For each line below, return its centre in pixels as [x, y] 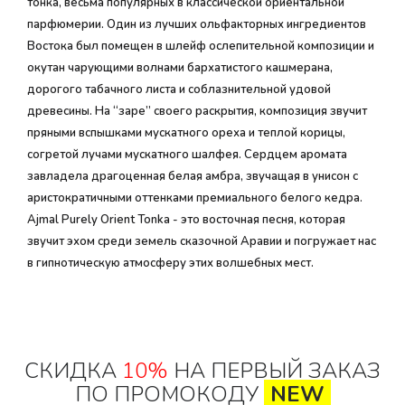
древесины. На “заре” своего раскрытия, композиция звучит [197, 111]
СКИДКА [73, 371]
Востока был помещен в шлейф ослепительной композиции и [201, 46]
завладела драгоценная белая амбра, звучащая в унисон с [193, 176]
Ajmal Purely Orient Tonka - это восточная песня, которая [186, 220]
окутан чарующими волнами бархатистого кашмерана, [180, 68]
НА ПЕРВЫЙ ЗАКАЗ [274, 371]
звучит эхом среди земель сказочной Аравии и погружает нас [202, 241]
